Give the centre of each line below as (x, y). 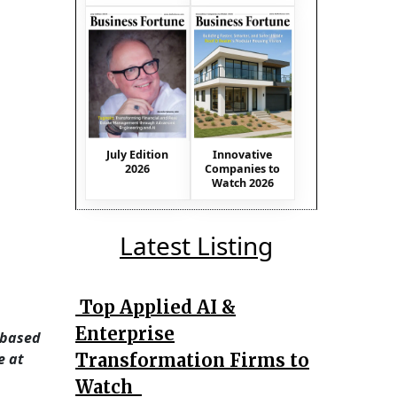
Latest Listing (196, 245)
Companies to (243, 168)
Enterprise (125, 333)
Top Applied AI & (156, 307)
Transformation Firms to (192, 360)
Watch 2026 (242, 183)
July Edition (138, 154)
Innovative (243, 154)
